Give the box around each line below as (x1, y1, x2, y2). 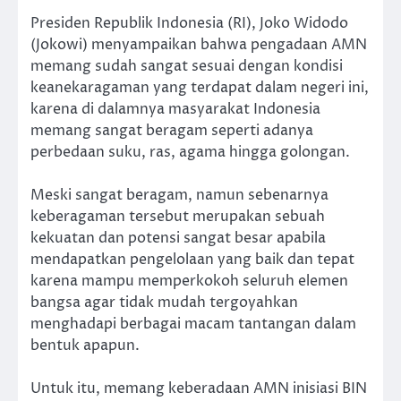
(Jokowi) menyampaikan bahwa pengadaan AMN (30, 34, 367, 55)
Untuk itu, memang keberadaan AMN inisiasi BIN (30, 379, 367, 399)
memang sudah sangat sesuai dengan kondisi (30, 55, 343, 76)
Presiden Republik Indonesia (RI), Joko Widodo (30, 13, 348, 33)
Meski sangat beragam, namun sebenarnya (30, 185, 328, 206)
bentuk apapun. (30, 336, 140, 356)
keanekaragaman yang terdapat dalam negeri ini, (30, 77, 369, 98)
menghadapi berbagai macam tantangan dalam (30, 314, 356, 335)
